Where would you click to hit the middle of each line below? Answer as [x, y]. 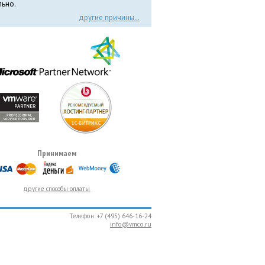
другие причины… [109, 17]
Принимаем [56, 153]
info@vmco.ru [131, 224]
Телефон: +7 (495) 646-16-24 [110, 216]
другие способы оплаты [57, 189]
